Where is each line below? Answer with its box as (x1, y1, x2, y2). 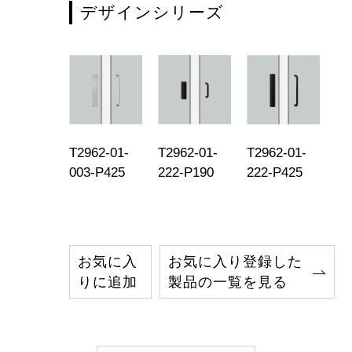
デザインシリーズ (80, 3, 224, 22)
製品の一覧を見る (168, 273, 288, 290)
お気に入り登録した (168, 253, 302, 269)
